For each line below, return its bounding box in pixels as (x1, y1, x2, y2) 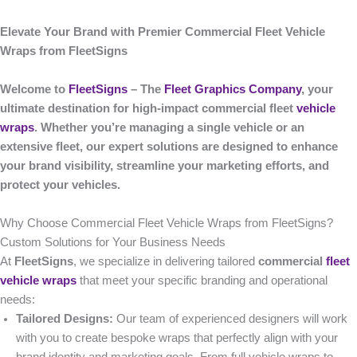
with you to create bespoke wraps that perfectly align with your (16, 331, 338, 345)
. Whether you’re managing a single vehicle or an (34, 121, 304, 135)
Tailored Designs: (16, 312, 113, 326)
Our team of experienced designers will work (113, 312, 347, 326)
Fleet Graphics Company (164, 83, 301, 96)
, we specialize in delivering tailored (73, 255, 258, 269)
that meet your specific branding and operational (76, 274, 328, 288)
